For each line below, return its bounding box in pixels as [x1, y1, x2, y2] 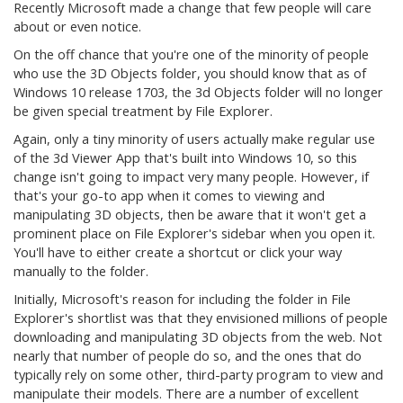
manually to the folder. [13, 263, 148, 280]
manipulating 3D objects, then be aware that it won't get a [13, 206, 366, 223]
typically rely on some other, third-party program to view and [13, 366, 383, 383]
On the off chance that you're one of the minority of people [13, 46, 369, 63]
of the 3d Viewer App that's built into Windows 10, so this [13, 149, 357, 166]
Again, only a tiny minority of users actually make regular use [13, 130, 375, 148]
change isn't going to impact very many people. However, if [13, 168, 369, 185]
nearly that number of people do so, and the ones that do [13, 347, 362, 364]
